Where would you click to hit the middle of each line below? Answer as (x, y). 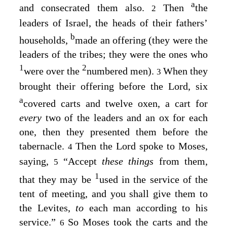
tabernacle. (44, 146)
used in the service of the (154, 179)
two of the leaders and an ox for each (127, 117)
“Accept (83, 161)
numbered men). (122, 71)
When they (185, 71)
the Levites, (48, 207)
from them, (183, 161)
